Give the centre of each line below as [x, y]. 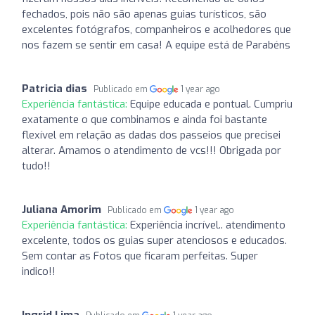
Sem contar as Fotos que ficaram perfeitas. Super [140, 256]
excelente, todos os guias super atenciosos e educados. [154, 240]
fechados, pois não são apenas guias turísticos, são [144, 14]
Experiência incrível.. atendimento [208, 225]
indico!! [39, 271]
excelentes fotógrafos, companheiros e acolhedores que [156, 29]
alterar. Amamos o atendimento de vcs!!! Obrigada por [152, 150]
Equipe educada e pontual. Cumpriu [211, 104]
